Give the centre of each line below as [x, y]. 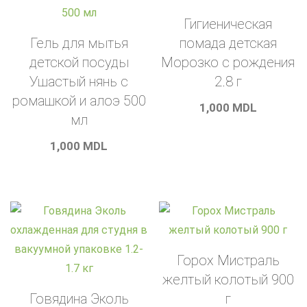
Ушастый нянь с [79, 82]
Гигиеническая [228, 24]
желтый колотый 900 [228, 279]
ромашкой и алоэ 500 [79, 101]
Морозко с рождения [228, 63]
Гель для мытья [79, 44]
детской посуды [79, 63]
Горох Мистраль [228, 260]
